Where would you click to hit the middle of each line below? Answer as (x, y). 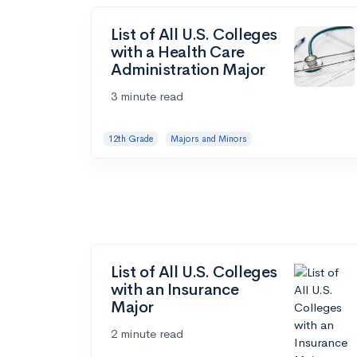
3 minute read (147, 96)
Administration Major (188, 69)
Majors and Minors (208, 138)
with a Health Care (178, 52)
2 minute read (147, 334)
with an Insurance (175, 290)
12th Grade (131, 138)
